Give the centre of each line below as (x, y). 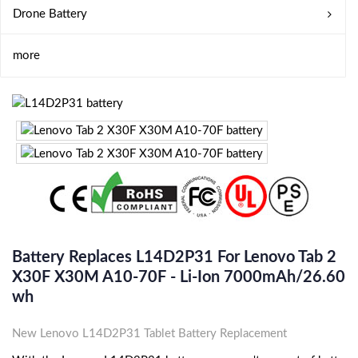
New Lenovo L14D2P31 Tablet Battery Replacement (149, 334)
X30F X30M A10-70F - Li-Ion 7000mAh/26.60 (179, 278)
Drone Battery (50, 14)
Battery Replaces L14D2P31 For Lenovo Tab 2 (174, 258)
